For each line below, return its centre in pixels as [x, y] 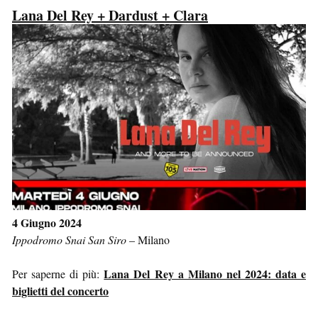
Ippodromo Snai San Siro [69, 239]
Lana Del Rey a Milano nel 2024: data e [205, 273]
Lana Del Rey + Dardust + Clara [110, 16]
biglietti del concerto [60, 290]
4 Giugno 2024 [47, 222]
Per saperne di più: [58, 273]
